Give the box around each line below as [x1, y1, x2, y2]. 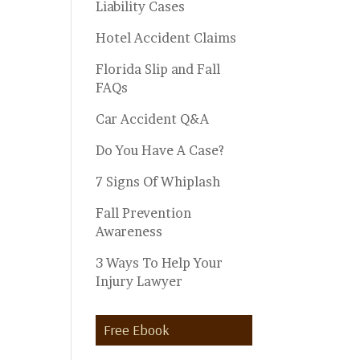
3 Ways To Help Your [96, 255, 223, 271]
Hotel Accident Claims [96, 30, 237, 46]
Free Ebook [104, 321, 170, 339]
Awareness [96, 223, 163, 239]
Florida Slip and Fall [96, 61, 221, 77]
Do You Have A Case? [96, 142, 225, 158]
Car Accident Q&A [96, 111, 210, 127]
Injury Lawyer [96, 273, 183, 289]
